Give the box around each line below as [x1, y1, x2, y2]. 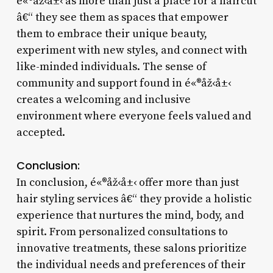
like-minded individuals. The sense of [16, 59, 207, 74]
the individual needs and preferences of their [16, 257, 246, 272]
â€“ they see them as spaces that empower [16, 10, 229, 24]
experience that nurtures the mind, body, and [16, 208, 244, 222]
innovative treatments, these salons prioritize [16, 241, 247, 255]
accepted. [16, 125, 65, 140]
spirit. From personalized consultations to [16, 224, 228, 239]
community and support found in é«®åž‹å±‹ [16, 76, 231, 90]
